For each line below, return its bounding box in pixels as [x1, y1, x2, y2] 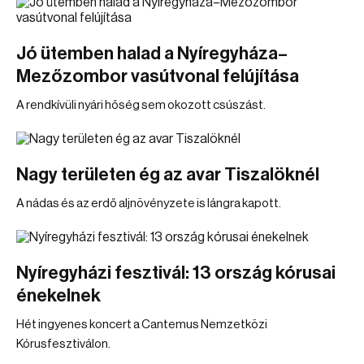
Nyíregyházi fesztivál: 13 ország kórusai [16, 264, 336, 282]
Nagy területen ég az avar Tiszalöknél [16, 166, 319, 184]
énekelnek [16, 287, 101, 305]
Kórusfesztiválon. [16, 338, 110, 350]
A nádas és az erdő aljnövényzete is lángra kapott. [16, 197, 281, 210]
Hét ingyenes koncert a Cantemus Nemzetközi [16, 318, 267, 331]
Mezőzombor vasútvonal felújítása [16, 67, 299, 85]
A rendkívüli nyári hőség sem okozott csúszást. [16, 99, 266, 111]
